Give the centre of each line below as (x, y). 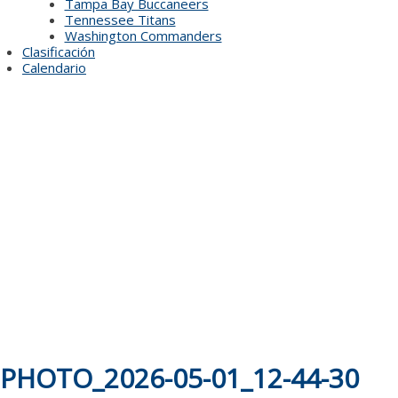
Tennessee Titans (120, 20)
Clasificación (59, 52)
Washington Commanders (143, 36)
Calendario (54, 68)
